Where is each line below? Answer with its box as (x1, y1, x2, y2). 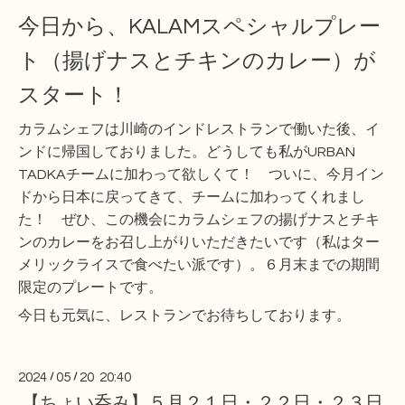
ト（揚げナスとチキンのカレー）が (18, 50, 376, 73)
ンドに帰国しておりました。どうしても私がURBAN (18, 145, 355, 160)
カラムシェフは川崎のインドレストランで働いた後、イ (18, 122, 380, 137)
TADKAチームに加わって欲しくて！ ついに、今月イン (18, 167, 384, 183)
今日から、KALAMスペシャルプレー (18, 15, 381, 39)
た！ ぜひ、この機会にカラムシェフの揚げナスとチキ (18, 212, 380, 228)
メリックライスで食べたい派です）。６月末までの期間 (18, 258, 380, 273)
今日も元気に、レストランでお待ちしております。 (18, 308, 351, 324)
